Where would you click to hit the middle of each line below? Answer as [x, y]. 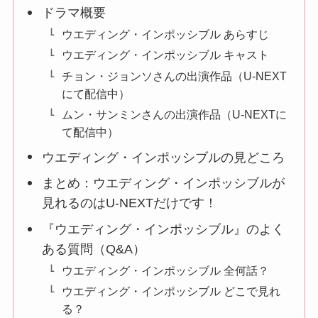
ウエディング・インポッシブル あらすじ [166, 34]
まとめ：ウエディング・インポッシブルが [164, 183]
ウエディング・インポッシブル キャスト [166, 55]
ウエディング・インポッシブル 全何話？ [166, 271]
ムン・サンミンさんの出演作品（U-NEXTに [175, 114]
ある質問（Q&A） [94, 250]
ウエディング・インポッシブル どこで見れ [171, 291]
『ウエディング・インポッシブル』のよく [164, 230]
